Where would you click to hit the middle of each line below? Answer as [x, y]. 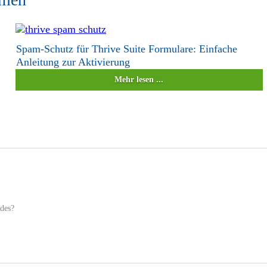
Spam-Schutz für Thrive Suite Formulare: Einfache [126, 49]
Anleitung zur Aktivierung [73, 62]
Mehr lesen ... [139, 79]
